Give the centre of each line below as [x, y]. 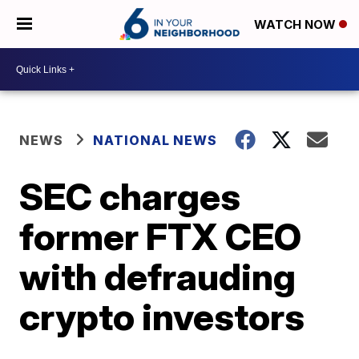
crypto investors [162, 317]
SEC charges [130, 196]
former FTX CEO [161, 236]
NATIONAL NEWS [155, 140]
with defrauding [158, 276]
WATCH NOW [296, 25]
